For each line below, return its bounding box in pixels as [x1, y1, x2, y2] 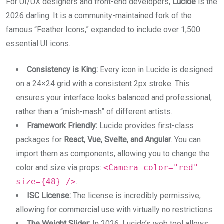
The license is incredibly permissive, [71, 190, 201, 200]
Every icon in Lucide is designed [98, 64, 213, 74]
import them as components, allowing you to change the [16, 148, 210, 158]
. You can [171, 134, 201, 144]
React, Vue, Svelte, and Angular [64, 134, 171, 144]
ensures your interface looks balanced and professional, [16, 92, 212, 102]
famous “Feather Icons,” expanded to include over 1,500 [6, 24, 200, 34]
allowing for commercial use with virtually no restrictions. [16, 204, 214, 214]
